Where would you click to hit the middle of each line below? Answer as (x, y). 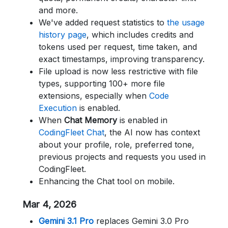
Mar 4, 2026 (49, 204)
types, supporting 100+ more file (102, 83)
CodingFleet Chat (72, 132)
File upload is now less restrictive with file (118, 71)
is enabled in (142, 120)
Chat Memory (91, 120)
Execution (58, 108)
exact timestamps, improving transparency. (122, 59)
